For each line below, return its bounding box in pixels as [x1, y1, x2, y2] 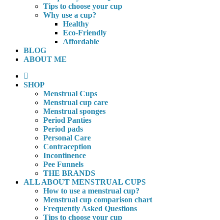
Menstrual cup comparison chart [43, 195, 152, 204]
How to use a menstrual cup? [43, 187, 139, 195]
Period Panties [43, 116, 91, 124]
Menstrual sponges [43, 107, 106, 115]
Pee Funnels [43, 160, 83, 168]
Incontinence [43, 151, 86, 160]
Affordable [63, 37, 99, 46]
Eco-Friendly [63, 28, 107, 37]
